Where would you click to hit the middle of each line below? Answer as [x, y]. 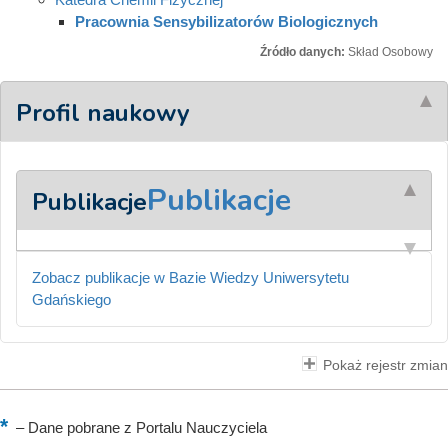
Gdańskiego [71, 299]
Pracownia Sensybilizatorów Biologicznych [226, 21]
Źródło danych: [304, 52]
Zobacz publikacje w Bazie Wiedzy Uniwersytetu [190, 277]
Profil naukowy [103, 112]
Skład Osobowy [390, 52]
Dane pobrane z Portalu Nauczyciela [145, 427]
